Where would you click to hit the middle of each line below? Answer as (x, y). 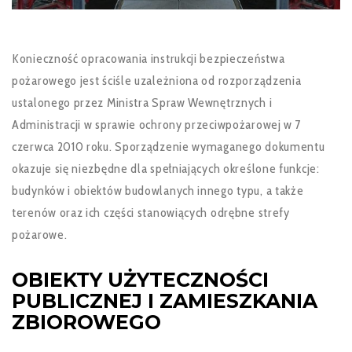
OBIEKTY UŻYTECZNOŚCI (140, 280)
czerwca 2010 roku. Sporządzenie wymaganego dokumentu (169, 147)
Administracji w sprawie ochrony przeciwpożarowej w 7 (157, 125)
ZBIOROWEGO (86, 322)
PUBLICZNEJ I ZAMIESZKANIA (165, 301)
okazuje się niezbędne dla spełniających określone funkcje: (166, 169)
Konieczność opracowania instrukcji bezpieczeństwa (148, 59)
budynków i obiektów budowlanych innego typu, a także (158, 191)
